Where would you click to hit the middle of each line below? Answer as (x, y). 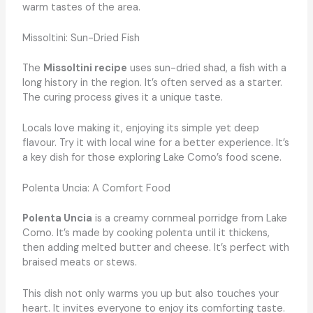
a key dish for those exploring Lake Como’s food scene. (152, 158)
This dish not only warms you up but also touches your (150, 293)
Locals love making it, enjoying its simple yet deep (140, 129)
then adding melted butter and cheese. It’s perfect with (155, 248)
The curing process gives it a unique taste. (122, 97)
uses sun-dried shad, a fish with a (206, 68)
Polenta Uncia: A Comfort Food (96, 189)
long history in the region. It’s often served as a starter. (152, 82)
